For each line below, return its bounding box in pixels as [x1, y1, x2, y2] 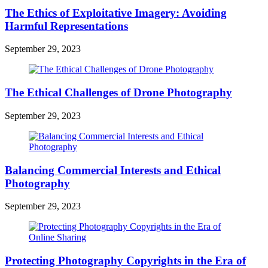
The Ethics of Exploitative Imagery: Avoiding [5, 6, 227, 19]
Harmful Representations [5, 19, 128, 32]
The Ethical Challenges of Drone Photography [5, 86, 232, 99]
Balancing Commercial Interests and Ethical [5, 163, 221, 176]
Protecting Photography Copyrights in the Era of [5, 254, 246, 267]
